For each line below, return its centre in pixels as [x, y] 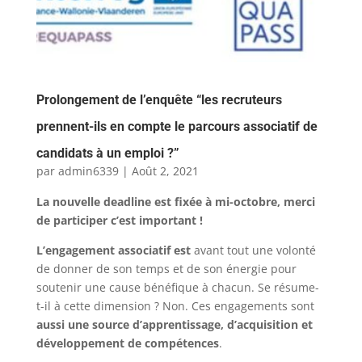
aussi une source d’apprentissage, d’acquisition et [174, 325]
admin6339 [88, 171]
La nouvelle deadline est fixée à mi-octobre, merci [175, 202]
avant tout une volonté [253, 250]
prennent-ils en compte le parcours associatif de [177, 127]
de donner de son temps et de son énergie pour [166, 269]
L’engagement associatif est [113, 250]
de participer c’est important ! [119, 221]
